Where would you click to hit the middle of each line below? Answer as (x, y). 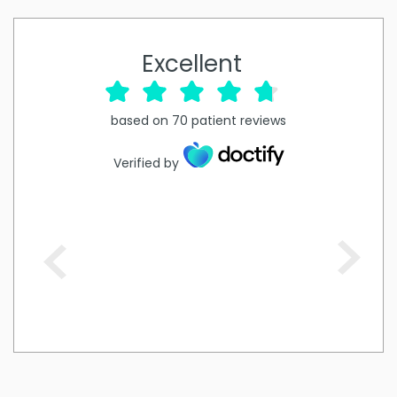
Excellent (192, 63)
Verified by (146, 163)
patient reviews (239, 120)
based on (140, 120)
